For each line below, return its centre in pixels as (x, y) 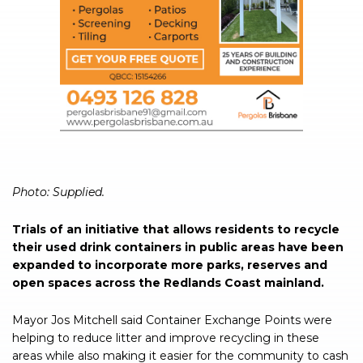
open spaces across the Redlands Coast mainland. (168, 283)
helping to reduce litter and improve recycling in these (166, 338)
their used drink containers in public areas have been (178, 248)
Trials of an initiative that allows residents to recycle (176, 230)
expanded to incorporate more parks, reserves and (170, 265)
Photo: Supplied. (58, 192)
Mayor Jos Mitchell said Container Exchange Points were (172, 320)
